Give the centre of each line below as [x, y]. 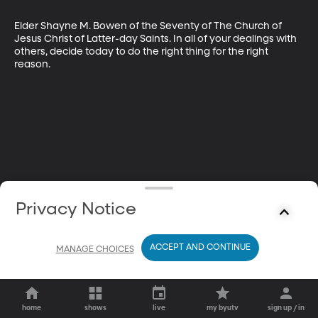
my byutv [223, 308]
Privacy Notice [76, 209]
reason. [32, 64]
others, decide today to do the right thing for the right [142, 51]
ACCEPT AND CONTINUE [200, 248]
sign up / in [286, 308]
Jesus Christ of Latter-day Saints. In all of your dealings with [157, 39]
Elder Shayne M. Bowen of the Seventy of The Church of [149, 26]
